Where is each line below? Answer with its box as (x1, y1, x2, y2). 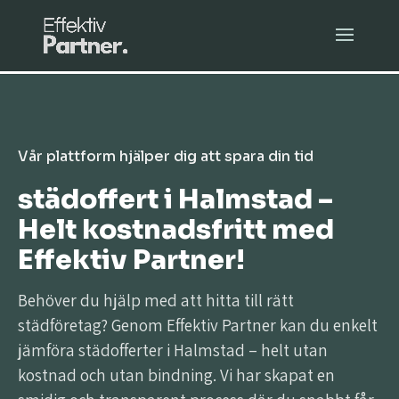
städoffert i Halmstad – (18, 183, 333, 216)
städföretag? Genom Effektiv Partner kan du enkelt (18, 314, 378, 336)
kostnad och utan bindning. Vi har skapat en (18, 364, 335, 386)
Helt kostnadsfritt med (18, 213, 334, 247)
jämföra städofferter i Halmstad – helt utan (18, 339, 328, 361)
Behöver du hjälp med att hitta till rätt (18, 289, 294, 311)
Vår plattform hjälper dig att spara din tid (18, 147, 313, 166)
